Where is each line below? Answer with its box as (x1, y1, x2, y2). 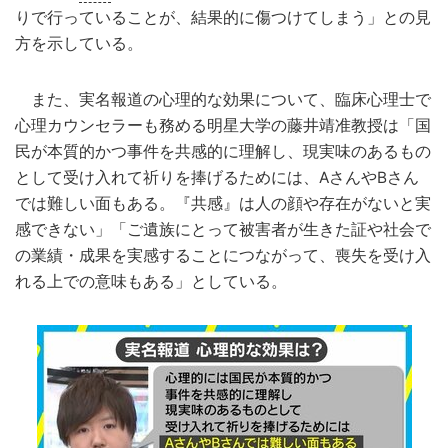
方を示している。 (15, 33, 143, 53)
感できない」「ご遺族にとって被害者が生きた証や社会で (15, 219, 431, 239)
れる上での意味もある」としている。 (15, 271, 287, 291)
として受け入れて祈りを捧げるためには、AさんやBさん (15, 167, 419, 187)
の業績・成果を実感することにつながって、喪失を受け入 (15, 245, 431, 265)
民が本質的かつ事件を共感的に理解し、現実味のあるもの (15, 141, 431, 161)
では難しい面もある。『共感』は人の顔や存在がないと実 (15, 193, 431, 213)
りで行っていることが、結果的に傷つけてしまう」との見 (15, 7, 431, 27)
